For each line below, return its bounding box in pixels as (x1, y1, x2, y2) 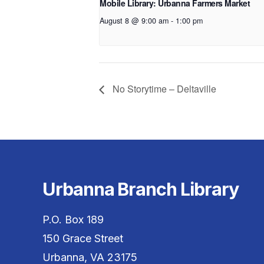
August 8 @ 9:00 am (100, 15, 169, 27)
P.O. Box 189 (42, 213, 104, 226)
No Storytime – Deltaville (110, 81, 216, 95)
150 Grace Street (42, 232, 123, 245)
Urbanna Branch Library (42, 178, 239, 200)
